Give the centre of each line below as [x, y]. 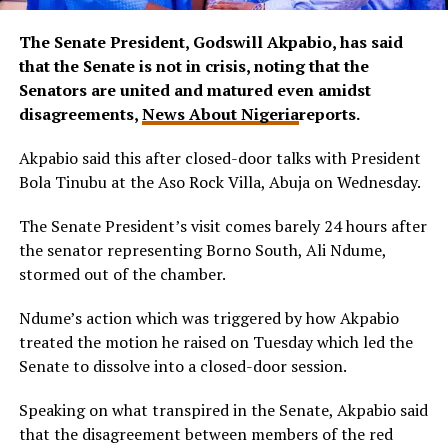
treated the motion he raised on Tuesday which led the [215, 341]
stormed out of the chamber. [122, 273]
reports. [329, 113]
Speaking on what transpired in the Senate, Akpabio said [223, 409]
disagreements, [80, 113]
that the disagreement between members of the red [205, 433]
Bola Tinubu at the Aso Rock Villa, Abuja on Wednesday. [219, 181]
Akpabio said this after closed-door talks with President [219, 157]
